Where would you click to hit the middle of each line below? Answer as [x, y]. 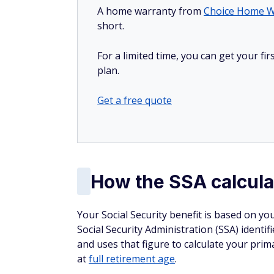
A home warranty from [150, 11]
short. [112, 26]
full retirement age [132, 259]
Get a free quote [135, 100]
